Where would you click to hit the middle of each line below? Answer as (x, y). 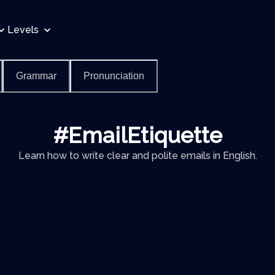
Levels (24, 29)
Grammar (36, 76)
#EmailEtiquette (137, 135)
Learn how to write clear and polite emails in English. (137, 156)
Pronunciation (114, 76)
